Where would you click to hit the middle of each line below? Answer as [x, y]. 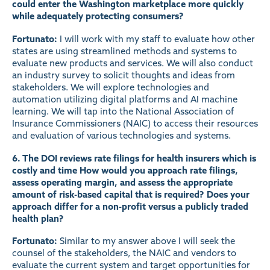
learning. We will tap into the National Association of [123, 111]
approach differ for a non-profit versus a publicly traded [130, 206]
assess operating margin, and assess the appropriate [122, 182]
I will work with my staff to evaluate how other [156, 39]
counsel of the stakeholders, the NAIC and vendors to [124, 253]
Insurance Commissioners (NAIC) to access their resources [135, 123]
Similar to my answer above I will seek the [146, 241]
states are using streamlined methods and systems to [124, 51]
